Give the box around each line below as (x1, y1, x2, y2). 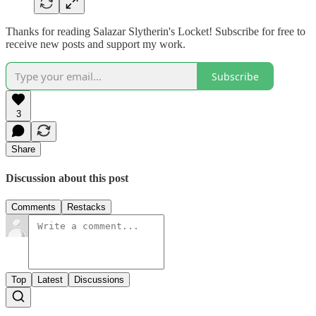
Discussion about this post (6, 171, 128, 184)
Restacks (67, 201, 106, 212)
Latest (37, 274, 63, 285)
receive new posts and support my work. (6, 38, 186, 51)
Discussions (74, 274, 124, 285)
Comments (11, 201, 56, 212)
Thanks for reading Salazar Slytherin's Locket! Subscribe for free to (6, 25, 305, 38)
